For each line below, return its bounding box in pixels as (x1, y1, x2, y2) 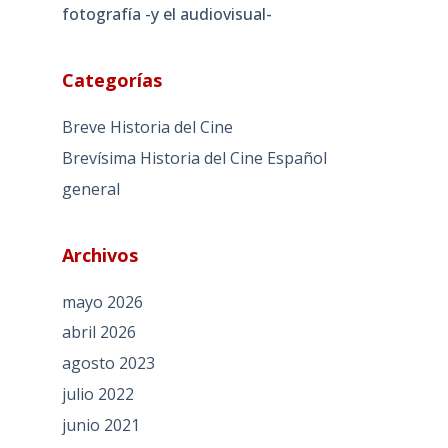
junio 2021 (61, 413, 140, 436)
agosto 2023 (61, 352, 155, 375)
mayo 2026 (61, 290, 143, 313)
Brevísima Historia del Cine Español (61, 146, 327, 169)
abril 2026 (61, 321, 136, 344)
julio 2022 (61, 382, 134, 405)
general (61, 177, 120, 200)
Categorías (61, 67, 162, 92)
